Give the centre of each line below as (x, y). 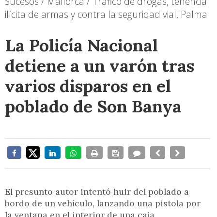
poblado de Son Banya (93, 106)
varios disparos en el (88, 86)
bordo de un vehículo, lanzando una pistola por (103, 203)
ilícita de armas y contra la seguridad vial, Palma (106, 14)
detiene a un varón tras (100, 65)
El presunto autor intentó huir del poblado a (97, 191)
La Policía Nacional (81, 45)
